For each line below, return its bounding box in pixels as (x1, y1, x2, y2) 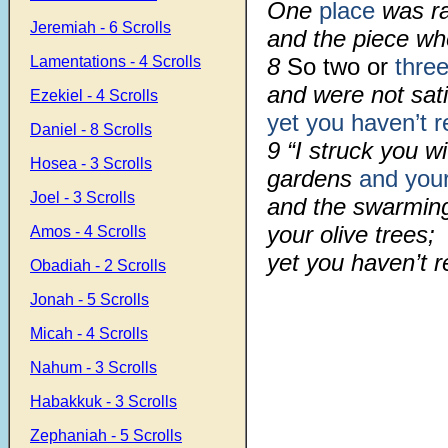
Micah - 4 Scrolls (30, 325, 148, 342)
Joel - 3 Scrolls (30, 189, 135, 206)
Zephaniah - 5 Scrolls (30, 427, 182, 444)
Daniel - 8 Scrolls (30, 121, 152, 138)
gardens (267, 165, 359, 192)
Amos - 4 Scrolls (30, 223, 146, 240)
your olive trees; (267, 221, 435, 248)
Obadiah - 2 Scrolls (30, 257, 166, 274)
